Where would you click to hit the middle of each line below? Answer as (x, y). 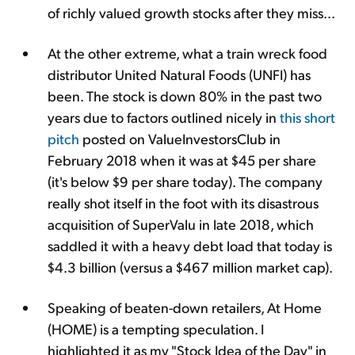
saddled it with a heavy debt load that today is (190, 245)
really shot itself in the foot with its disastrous (183, 202)
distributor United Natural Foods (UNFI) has (179, 74)
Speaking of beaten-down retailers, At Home (185, 307)
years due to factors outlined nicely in (164, 116)
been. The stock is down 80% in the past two (185, 95)
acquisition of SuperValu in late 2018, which (181, 223)
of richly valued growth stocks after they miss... (191, 12)
